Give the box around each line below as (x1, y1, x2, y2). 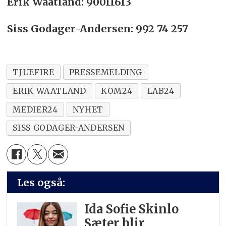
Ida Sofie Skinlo (84, 202, 179, 217)
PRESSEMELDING (69, 67, 143, 77)
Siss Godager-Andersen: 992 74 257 (7, 22, 188, 35)
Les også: (17, 176, 66, 189)
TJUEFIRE (13, 67, 54, 77)
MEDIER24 (13, 104, 58, 115)
